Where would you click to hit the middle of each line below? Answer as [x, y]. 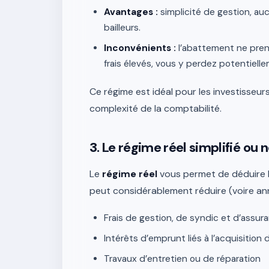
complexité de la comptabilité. [156, 108]
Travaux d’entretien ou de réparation [182, 259]
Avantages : [131, 12]
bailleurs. [122, 28]
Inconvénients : [140, 48]
